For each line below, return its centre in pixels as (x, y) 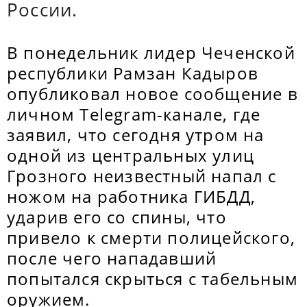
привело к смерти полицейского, (151, 237)
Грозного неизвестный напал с (142, 176)
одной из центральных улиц (131, 155)
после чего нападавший (112, 258)
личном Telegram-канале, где (134, 114)
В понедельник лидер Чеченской (151, 52)
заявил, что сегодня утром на (136, 135)
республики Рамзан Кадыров (133, 73)
